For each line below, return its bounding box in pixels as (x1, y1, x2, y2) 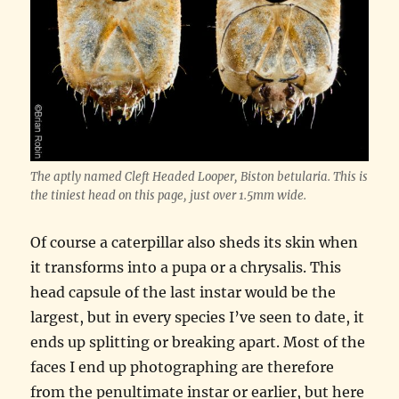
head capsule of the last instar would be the (30, 283, 337, 302)
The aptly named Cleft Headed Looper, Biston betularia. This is (30, 169, 369, 185)
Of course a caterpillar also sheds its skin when (30, 233, 359, 252)
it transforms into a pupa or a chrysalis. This (30, 258, 342, 277)
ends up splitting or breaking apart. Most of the (30, 333, 366, 352)
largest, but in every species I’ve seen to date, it (30, 308, 365, 327)
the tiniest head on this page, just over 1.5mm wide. (30, 188, 307, 204)
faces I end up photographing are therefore (30, 358, 335, 377)
